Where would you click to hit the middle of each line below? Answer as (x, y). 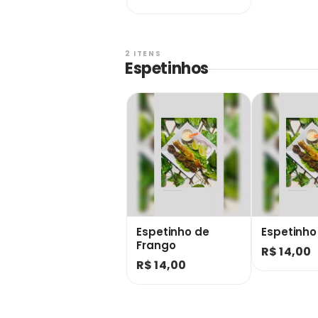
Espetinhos (167, 68)
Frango (156, 245)
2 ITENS (143, 54)
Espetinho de (173, 232)
